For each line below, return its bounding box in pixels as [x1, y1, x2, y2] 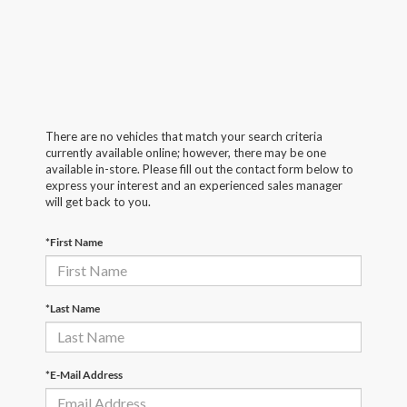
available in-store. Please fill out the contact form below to [45, 161, 353, 176]
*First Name [45, 234, 103, 249]
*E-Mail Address [45, 367, 123, 382]
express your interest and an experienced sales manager [45, 177, 342, 193]
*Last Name [45, 301, 100, 315]
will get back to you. [45, 194, 151, 209]
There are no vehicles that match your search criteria [45, 128, 323, 144]
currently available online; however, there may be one [45, 144, 326, 160]
